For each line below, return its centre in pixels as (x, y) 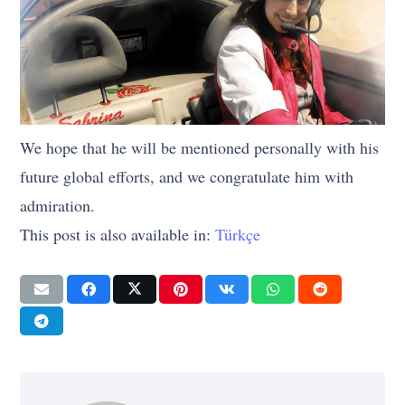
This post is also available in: (118, 234)
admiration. (58, 205)
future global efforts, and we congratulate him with (187, 176)
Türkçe (238, 234)
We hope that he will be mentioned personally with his (200, 147)
